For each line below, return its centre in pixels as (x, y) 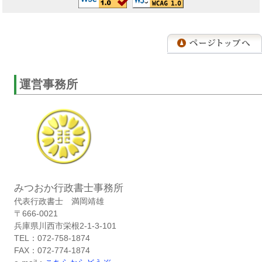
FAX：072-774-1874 (52, 250)
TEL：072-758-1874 (52, 238)
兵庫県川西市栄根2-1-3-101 (65, 225)
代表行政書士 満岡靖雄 (59, 201)
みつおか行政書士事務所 (69, 188)
